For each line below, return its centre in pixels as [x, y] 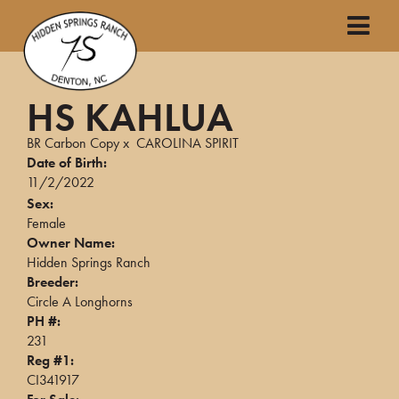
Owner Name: [71, 243]
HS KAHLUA [130, 118]
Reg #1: [50, 360]
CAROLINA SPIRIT [187, 143]
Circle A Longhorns [80, 301]
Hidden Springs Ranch [89, 262]
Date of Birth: [67, 163]
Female [46, 223]
